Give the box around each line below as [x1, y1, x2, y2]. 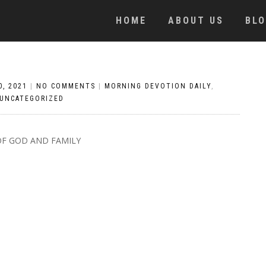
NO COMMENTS [36, 82, 96, 90]
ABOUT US [168, 15, 224, 26]
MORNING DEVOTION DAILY [104, 82, 211, 90]
